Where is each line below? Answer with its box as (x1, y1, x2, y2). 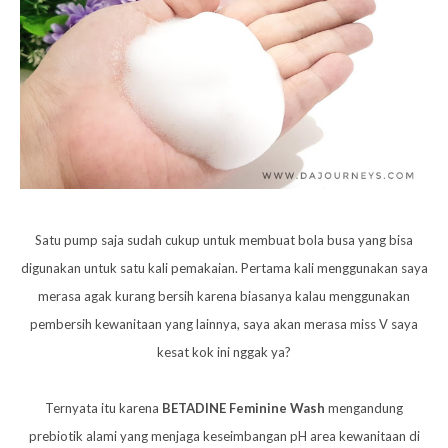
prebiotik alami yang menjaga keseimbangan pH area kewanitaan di (28, 428, 420, 445)
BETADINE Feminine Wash (162, 400, 328, 417)
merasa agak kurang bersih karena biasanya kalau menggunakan (38, 288, 410, 305)
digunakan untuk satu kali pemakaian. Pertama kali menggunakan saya (20, 260, 428, 277)
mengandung (328, 400, 403, 417)
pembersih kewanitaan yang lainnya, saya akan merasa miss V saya (30, 316, 418, 333)
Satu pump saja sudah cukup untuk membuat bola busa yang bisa (35, 232, 413, 249)
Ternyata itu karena (45, 400, 162, 417)
